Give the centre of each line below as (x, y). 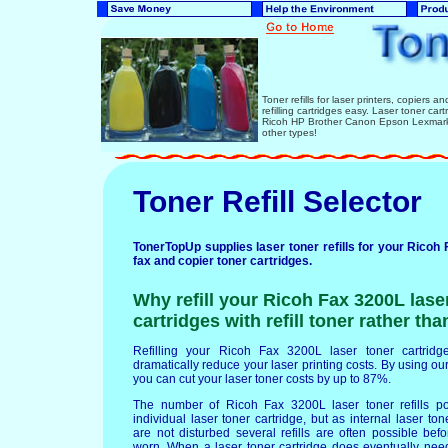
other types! (289, 132)
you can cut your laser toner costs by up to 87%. (262, 378)
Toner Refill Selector (277, 201)
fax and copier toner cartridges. (222, 261)
